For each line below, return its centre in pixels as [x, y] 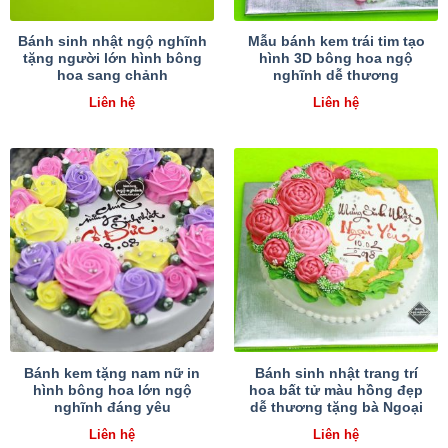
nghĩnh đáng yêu [112, 407]
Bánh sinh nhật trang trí [336, 373]
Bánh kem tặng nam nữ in [112, 373]
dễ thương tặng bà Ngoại [336, 407]
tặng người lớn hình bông [112, 59]
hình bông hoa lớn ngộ [112, 390]
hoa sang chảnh [112, 76]
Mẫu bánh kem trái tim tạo [336, 42]
